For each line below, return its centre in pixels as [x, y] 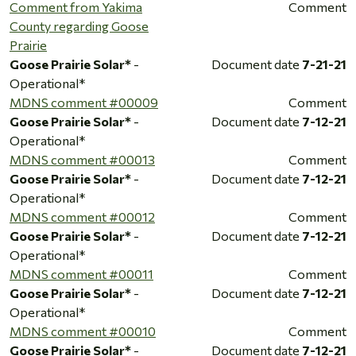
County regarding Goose [79, 25]
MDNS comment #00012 [82, 216]
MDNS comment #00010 [83, 331]
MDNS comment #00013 [82, 159]
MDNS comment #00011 [81, 273]
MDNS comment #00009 [84, 102]
